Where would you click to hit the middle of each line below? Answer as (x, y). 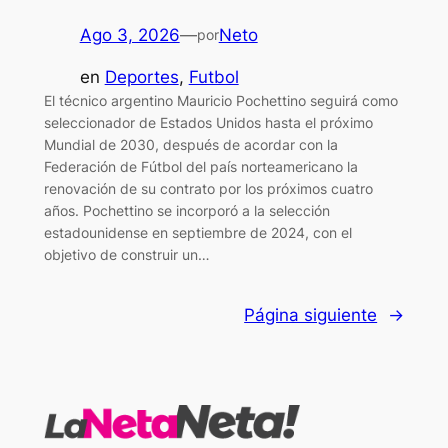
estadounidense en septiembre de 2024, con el (197, 233)
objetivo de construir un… (126, 255)
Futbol (213, 77)
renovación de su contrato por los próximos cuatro (208, 189)
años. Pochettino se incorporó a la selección (186, 211)
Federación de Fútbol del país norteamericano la (200, 167)
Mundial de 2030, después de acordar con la (190, 145)
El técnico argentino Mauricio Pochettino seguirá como (220, 101)
